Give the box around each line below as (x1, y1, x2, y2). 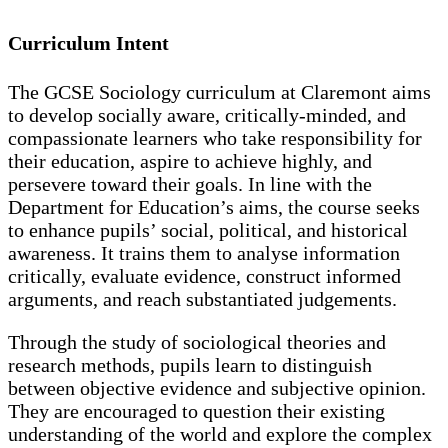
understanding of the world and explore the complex (8, 423, 432, 446)
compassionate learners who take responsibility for (8, 127, 422, 150)
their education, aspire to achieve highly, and (8, 150, 372, 173)
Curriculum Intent (8, 31, 169, 54)
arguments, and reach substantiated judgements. (8, 288, 397, 311)
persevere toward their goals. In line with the (8, 173, 372, 196)
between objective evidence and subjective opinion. (8, 377, 426, 400)
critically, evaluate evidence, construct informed (8, 265, 401, 288)
